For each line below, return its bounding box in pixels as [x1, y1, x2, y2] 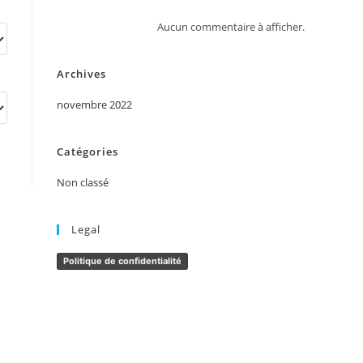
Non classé [57, 175, 109, 190]
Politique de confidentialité [63, 255, 181, 267]
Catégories [57, 144, 118, 160]
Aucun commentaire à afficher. [157, 19, 305, 35]
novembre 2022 [57, 97, 132, 113]
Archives [57, 66, 106, 82]
